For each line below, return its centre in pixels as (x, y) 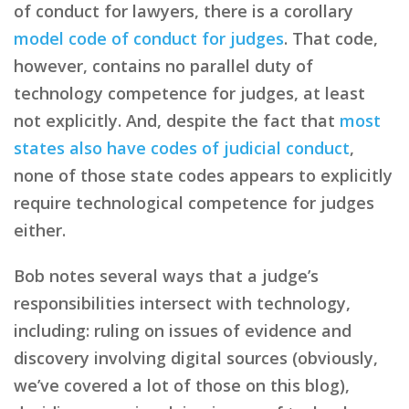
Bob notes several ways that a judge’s (166, 275)
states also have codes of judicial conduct (182, 147)
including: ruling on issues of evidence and (183, 330)
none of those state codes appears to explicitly (203, 175)
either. (40, 230)
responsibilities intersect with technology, (182, 303)
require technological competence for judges (194, 202)
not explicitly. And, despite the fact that (177, 120)
